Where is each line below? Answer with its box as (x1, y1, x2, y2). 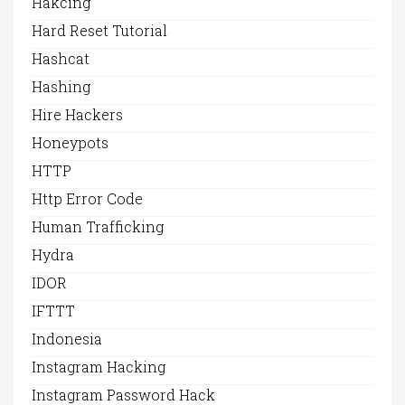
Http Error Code (32, 189, 143, 209)
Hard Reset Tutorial (32, 21, 167, 41)
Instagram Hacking (32, 357, 165, 377)
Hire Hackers (32, 105, 123, 125)
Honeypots (32, 133, 108, 153)
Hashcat (32, 49, 89, 69)
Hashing (32, 77, 90, 97)
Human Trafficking (32, 217, 164, 237)
